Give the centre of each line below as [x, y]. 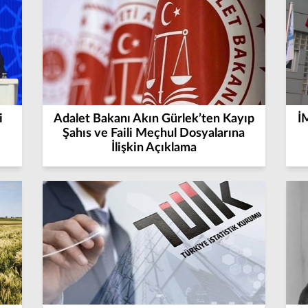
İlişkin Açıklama [154, 148]
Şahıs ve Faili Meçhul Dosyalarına [154, 133]
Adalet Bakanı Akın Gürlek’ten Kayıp [154, 119]
